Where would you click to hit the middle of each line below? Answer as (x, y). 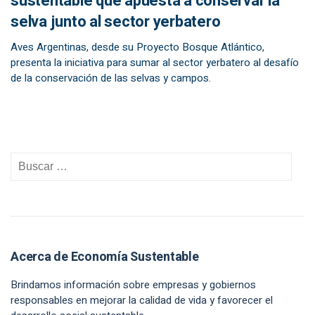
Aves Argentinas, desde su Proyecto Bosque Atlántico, (137, 47)
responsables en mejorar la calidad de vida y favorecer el (142, 300)
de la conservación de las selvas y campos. (111, 78)
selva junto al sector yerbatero (116, 22)
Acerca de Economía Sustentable (105, 257)
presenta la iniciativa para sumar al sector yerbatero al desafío (155, 63)
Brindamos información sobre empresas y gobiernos (133, 285)
